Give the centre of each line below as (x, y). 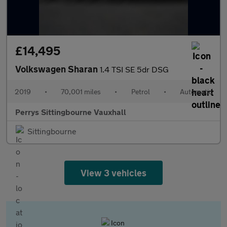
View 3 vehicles (113, 173)
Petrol (140, 91)
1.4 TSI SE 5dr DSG (134, 69)
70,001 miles (81, 91)
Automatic (196, 91)
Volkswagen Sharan (58, 69)
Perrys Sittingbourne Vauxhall (71, 112)
